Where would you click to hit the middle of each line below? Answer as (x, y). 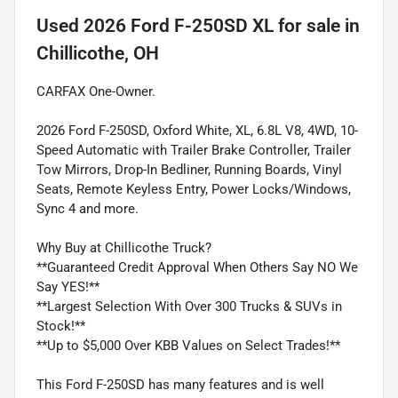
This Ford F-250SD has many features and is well (180, 384)
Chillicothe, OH (98, 53)
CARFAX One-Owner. (96, 91)
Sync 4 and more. (88, 208)
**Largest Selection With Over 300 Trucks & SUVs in (189, 306)
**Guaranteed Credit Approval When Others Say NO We (197, 267)
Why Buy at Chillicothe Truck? (124, 247)
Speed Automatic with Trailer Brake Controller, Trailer (194, 150)
